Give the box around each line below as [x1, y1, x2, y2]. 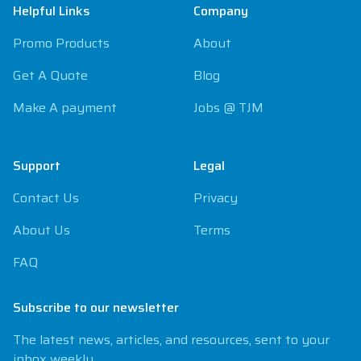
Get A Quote [13, 65, 88, 86]
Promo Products [13, 33, 110, 54]
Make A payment [13, 98, 117, 118]
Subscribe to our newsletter [13, 297, 179, 318]
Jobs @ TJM [193, 98, 263, 118]
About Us [13, 220, 70, 241]
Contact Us [13, 188, 79, 209]
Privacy [193, 188, 238, 209]
